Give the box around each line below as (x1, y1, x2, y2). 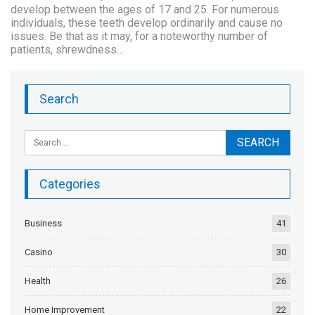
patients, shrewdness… (11, 43, 124, 57)
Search (39, 91, 79, 107)
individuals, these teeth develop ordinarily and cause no (11, 16, 283, 30)
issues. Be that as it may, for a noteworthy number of (11, 30, 268, 44)
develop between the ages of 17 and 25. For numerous (11, 3, 279, 17)
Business (25, 218, 62, 229)
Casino (25, 247, 53, 258)
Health (25, 276, 51, 287)
